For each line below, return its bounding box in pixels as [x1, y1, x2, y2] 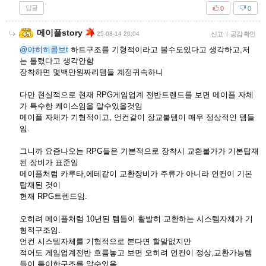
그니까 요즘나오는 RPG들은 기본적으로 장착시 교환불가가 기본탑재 [20, 147, 259, 156]
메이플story [37, 28, 83, 37]
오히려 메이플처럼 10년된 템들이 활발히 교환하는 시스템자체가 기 [20, 214, 253, 223]
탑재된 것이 [20, 180, 63, 189]
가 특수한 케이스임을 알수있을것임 [20, 102, 142, 110]
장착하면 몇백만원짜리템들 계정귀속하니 [20, 68, 163, 77]
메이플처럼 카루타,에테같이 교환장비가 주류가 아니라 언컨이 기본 [20, 169, 252, 178]
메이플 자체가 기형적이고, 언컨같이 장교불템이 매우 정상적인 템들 [20, 113, 255, 122]
